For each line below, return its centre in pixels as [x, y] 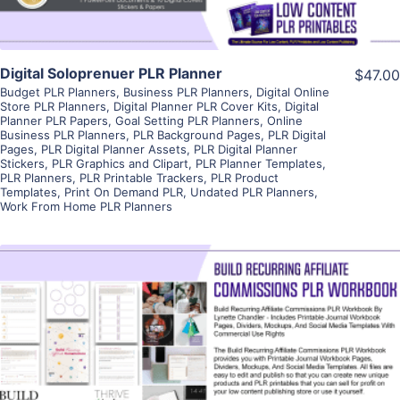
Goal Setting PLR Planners [187, 120]
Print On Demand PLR [124, 192]
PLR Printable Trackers [142, 177]
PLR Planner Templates [259, 163]
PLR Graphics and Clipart [120, 163]
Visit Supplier [200, 379]
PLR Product [245, 177]
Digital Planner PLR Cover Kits [196, 106]
